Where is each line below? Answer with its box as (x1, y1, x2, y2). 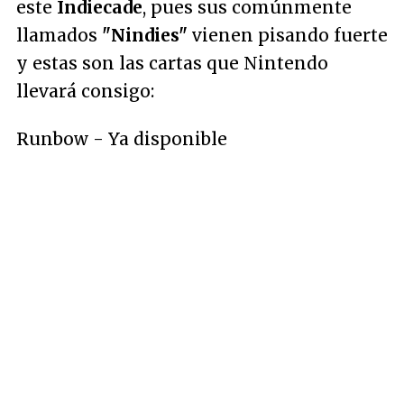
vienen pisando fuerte (188, 24, 388, 46)
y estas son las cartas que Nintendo (16, 52, 328, 74)
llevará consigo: (16, 80, 154, 102)
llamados (16, 24, 102, 46)
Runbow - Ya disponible (16, 128, 227, 150)
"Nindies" (102, 24, 188, 46)
